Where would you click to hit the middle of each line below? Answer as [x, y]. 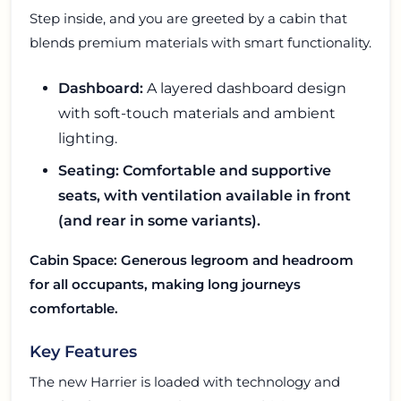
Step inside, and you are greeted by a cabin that [188, 18]
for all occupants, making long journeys [165, 284]
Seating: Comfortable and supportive [195, 170]
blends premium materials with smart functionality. [200, 42]
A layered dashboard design [245, 88]
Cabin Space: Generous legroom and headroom [192, 260]
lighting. [88, 138]
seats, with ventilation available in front [205, 195]
